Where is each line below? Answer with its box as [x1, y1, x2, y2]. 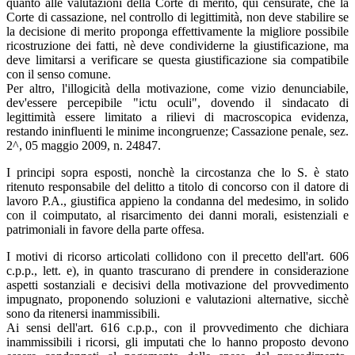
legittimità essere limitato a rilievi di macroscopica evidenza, [6, 109, 349, 124]
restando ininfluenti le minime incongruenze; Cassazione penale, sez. [6, 124, 349, 138]
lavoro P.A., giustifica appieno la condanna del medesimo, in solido [6, 193, 349, 208]
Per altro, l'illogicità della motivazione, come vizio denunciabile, [6, 81, 349, 95]
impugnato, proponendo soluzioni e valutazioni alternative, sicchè [6, 292, 349, 306]
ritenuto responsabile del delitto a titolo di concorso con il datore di [6, 179, 349, 193]
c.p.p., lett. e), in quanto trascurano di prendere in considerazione [6, 263, 349, 277]
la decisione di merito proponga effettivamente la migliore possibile [6, 24, 349, 38]
